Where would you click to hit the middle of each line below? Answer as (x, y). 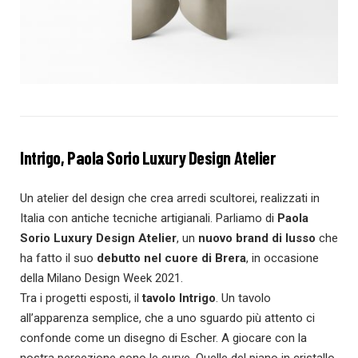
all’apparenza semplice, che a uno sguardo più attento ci (167, 318)
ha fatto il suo (58, 258)
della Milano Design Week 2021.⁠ (101, 278)
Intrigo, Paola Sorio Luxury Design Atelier (148, 157)
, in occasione (282, 258)
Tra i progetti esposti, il (81, 298)
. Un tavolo (243, 298)
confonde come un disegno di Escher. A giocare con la (163, 338)
